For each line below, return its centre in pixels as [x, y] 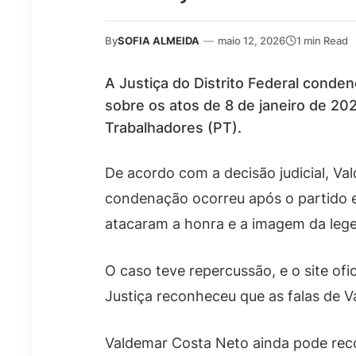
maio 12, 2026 [252, 40]
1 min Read [322, 40]
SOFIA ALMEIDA [159, 40]
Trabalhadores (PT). [173, 127]
